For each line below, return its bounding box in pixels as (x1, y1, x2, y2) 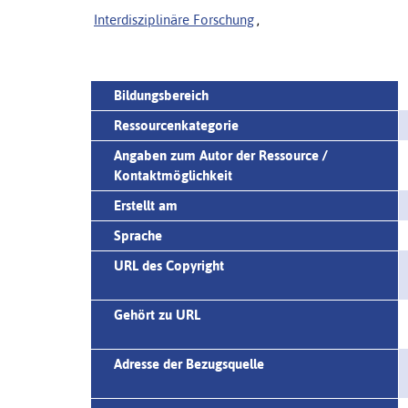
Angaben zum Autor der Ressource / (114, 147, 328, 163)
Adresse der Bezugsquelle (114, 355, 264, 372)
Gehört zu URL (114, 306, 200, 322)
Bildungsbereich (114, 87, 209, 103)
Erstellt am (114, 197, 178, 213)
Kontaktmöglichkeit (114, 167, 232, 183)
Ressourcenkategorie (114, 117, 239, 133)
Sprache (114, 227, 162, 243)
